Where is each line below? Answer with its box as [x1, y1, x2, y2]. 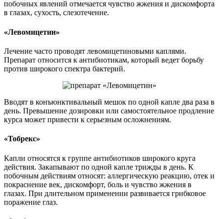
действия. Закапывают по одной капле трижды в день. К [4, 162, 194, 171]
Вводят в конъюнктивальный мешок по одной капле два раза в [4, 98, 215, 106]
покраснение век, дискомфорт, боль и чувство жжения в [4, 180, 192, 189]
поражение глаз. [4, 197, 58, 206]
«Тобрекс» [4, 134, 40, 143]
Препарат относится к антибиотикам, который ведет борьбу [4, 56, 204, 64]
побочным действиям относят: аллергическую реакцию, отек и [4, 171, 215, 180]
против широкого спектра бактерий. [4, 65, 125, 73]
